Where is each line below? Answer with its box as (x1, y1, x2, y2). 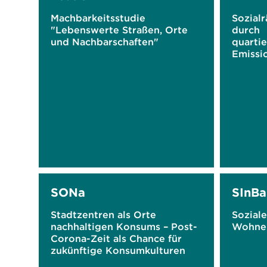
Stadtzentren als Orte (51, 209, 156, 221)
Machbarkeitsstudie (51, 12, 145, 24)
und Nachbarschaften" (51, 36, 159, 48)
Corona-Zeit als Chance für (51, 232, 182, 244)
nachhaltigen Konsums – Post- (51, 221, 197, 232)
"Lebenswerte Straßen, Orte (51, 24, 188, 36)
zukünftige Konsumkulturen (51, 244, 185, 256)
